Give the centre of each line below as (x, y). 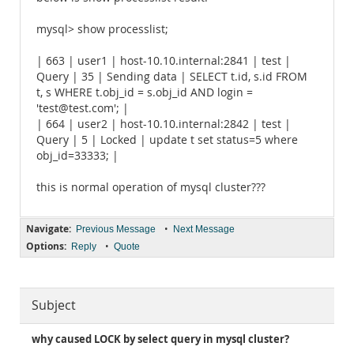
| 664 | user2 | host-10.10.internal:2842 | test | (164, 124)
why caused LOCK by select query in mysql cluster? (160, 339)
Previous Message (116, 229)
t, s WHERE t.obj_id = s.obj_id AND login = (145, 92)
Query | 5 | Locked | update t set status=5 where (167, 140)
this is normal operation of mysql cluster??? (151, 187)
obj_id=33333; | (77, 156)
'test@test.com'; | (83, 108)
